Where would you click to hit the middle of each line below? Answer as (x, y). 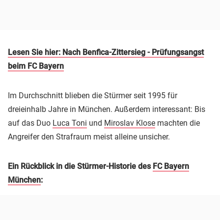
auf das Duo (30, 123)
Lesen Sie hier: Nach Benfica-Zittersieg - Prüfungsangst (106, 52)
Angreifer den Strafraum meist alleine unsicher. (89, 137)
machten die (178, 123)
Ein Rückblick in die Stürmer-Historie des (80, 166)
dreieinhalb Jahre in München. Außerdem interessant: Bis (107, 109)
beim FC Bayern (36, 66)
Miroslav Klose (130, 123)
